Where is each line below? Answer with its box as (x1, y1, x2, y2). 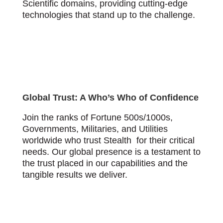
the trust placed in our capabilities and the (22, 158, 188, 169)
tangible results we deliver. (22, 170, 127, 180)
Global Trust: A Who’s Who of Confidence (22, 93, 199, 103)
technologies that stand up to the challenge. (22, 10, 195, 20)
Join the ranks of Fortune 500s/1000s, (22, 112, 173, 123)
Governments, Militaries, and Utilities (22, 124, 168, 134)
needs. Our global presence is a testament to (22, 147, 201, 157)
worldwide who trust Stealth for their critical (22, 135, 195, 146)
